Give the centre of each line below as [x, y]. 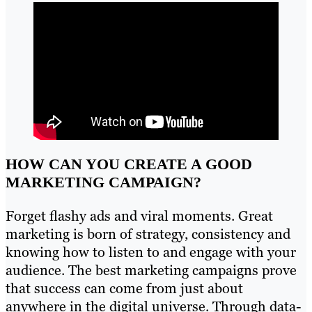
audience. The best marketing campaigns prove [151, 271]
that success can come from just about [124, 289]
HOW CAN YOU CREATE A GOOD [129, 164]
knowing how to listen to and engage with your [151, 252]
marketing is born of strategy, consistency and [148, 234]
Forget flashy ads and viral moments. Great [139, 216]
